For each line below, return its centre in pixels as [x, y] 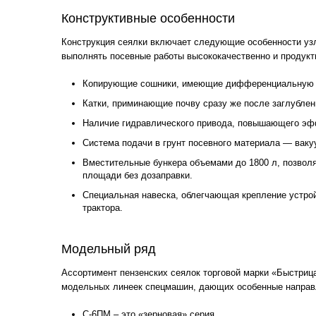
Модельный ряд [109, 249]
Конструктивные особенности [148, 18]
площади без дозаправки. [138, 175]
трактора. [103, 208]
